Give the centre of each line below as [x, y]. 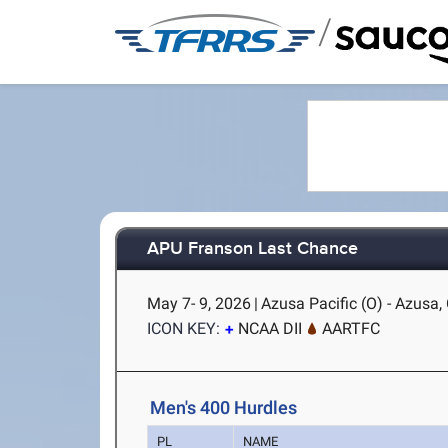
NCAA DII [270, 328]
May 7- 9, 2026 [199, 303]
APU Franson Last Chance [253, 249]
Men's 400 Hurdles [224, 407]
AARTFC [351, 328]
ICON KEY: [184, 328]
